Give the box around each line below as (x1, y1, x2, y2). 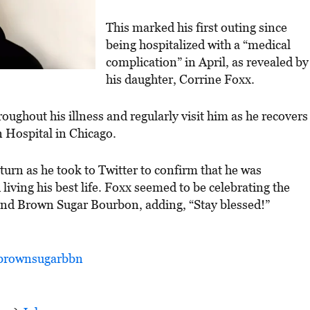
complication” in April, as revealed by (106, 54, 309, 69)
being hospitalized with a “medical (106, 37, 291, 52)
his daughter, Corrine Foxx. (106, 71, 255, 86)
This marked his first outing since (106, 19, 287, 35)
